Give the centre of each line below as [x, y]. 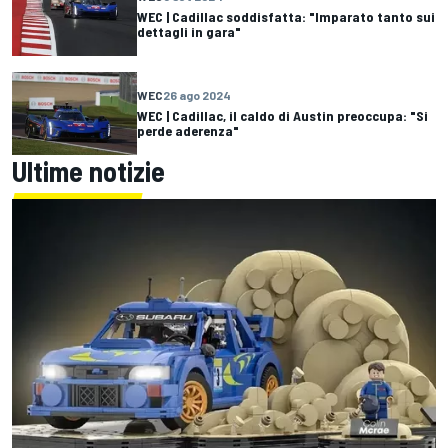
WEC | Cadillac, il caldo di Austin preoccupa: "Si [282, 116]
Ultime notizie [88, 170]
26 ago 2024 [197, 95]
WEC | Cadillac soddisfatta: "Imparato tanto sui [286, 17]
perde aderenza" [188, 131]
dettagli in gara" [189, 32]
